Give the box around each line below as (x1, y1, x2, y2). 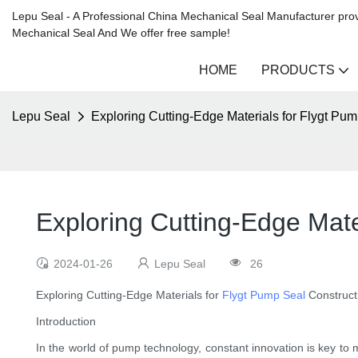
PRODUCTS (261, 63, 335, 77)
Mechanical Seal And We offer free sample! (12, 26, 230, 39)
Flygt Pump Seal (222, 288, 305, 302)
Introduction (36, 315, 96, 328)
